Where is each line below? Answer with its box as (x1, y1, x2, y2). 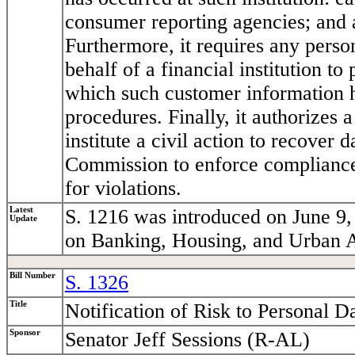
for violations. (65, 177, 181, 200)
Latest (10, 205, 33, 215)
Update (10, 214, 37, 223)
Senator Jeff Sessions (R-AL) (65, 328, 310, 352)
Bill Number (10, 271, 55, 281)
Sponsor (10, 328, 40, 338)
